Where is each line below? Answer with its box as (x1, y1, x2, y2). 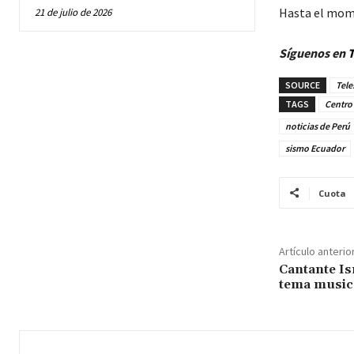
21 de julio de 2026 (35, 5, 111, 19)
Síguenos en (278, 44, 348, 61)
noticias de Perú (284, 119, 350, 132)
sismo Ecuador (284, 141, 345, 154)
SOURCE (284, 78, 320, 91)
